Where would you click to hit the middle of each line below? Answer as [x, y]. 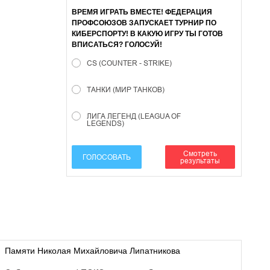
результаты [200, 160]
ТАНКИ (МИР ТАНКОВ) [126, 89]
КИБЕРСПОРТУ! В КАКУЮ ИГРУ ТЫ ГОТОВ [147, 34]
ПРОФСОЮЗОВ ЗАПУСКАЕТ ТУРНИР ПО [144, 23]
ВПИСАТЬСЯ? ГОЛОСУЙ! [117, 45]
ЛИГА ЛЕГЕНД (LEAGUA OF [134, 116]
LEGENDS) [105, 123]
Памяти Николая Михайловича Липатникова [93, 251]
